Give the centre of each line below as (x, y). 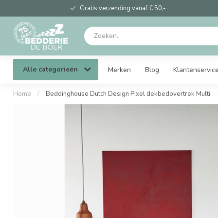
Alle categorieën (51, 69)
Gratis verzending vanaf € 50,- (123, 8)
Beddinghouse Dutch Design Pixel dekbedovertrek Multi (128, 94)
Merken (119, 70)
